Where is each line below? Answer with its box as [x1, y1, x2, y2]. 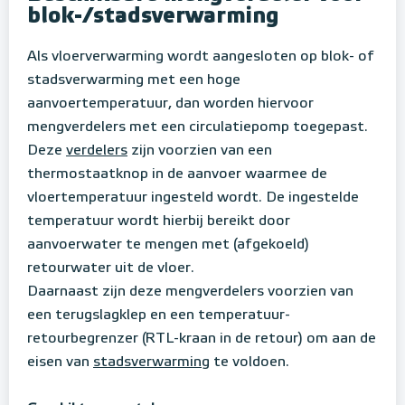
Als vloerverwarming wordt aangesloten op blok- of [27, 50, 374, 64]
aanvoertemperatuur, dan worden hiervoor [27, 97, 314, 111]
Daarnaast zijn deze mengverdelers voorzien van [27, 285, 353, 299]
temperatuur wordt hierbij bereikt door [27, 214, 290, 229]
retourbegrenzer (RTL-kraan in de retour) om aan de [27, 332, 376, 346]
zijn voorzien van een [127, 144, 272, 158]
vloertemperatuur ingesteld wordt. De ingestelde [27, 191, 359, 205]
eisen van [27, 355, 93, 370]
